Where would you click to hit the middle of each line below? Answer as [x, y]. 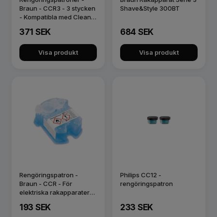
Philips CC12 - [141, 175]
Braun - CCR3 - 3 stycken [57, 8]
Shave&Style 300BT [150, 8]
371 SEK [35, 32]
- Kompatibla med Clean [55, 17]
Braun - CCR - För [46, 184]
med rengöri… [40, 201]
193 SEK [35, 207]
